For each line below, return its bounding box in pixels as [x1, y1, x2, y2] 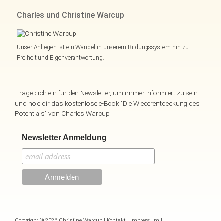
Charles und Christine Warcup [16, 10, 124, 20]
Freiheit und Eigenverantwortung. [16, 54, 104, 62]
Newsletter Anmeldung [22, 133, 107, 142]
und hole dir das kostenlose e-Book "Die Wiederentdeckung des [15, 99, 200, 108]
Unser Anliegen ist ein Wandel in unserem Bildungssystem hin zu [16, 44, 189, 51]
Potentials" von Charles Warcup [15, 110, 110, 118]
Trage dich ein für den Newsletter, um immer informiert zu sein [15, 89, 198, 97]
